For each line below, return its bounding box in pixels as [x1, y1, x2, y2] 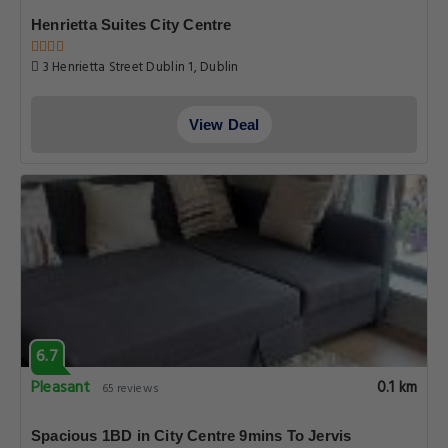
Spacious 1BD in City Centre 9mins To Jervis [31, 427, 352, 444]
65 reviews [101, 379, 159, 399]
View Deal [188, 116, 260, 133]
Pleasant [31, 375, 91, 401]
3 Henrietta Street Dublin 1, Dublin [39, 57, 239, 78]
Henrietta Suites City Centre [31, 16, 232, 33]
